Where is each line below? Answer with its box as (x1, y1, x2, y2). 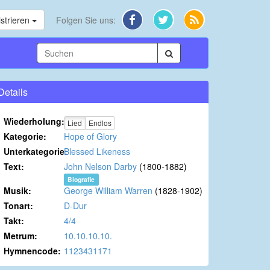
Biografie (67, 175, 95, 184)
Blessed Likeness (64, 145, 130, 158)
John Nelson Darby (64, 160, 137, 173)
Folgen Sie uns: (56, 13, 116, 26)
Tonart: (4, 199, 33, 212)
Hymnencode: (4, 245, 61, 257)
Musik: (4, 184, 31, 197)
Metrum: (4, 230, 37, 242)
